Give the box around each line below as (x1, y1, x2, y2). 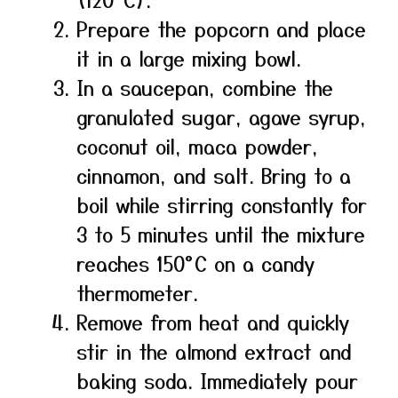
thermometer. (76, 278, 198, 306)
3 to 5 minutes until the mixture (76, 219, 365, 248)
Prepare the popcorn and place (76, 14, 366, 43)
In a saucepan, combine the (76, 73, 333, 101)
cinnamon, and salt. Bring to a (76, 161, 351, 189)
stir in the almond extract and (76, 337, 352, 365)
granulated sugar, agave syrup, (76, 102, 366, 131)
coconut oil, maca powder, (76, 131, 318, 160)
